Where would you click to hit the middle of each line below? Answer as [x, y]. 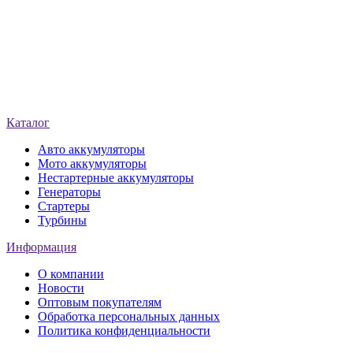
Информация [41, 247]
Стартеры [64, 206]
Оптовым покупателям [100, 302]
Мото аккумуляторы [92, 163]
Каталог [28, 122]
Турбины [62, 220]
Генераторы [69, 191]
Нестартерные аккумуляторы [116, 177]
